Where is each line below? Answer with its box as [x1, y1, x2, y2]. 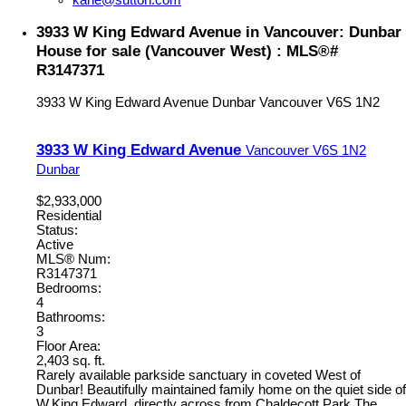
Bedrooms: [36, 280, 101, 295]
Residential [36, 208, 101, 223]
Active [36, 237, 73, 252]
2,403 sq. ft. [36, 353, 105, 368]
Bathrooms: [36, 309, 105, 324]
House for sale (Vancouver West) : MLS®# [36, 42, 338, 61]
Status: [36, 222, 78, 237]
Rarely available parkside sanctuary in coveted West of [36, 367, 361, 382]
